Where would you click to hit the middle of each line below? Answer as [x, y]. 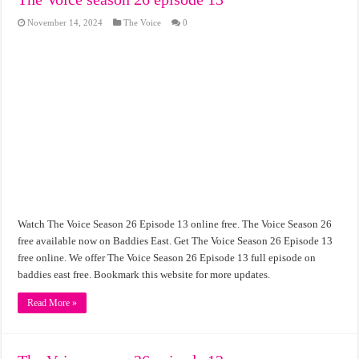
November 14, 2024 [65, 23]
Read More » [52, 303]
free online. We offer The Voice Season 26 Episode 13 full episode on [167, 257]
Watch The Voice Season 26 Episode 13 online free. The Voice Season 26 [175, 224]
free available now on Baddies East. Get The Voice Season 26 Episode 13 [175, 240]
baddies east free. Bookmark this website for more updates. [144, 274]
